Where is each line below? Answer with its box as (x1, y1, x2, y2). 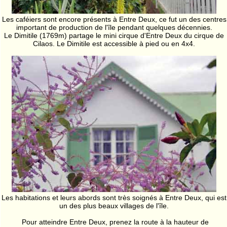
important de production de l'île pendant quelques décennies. (16, 23, 212, 31)
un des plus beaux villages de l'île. (59, 202, 169, 210)
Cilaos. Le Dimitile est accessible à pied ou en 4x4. (33, 39, 195, 48)
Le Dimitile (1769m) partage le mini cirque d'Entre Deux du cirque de (4, 31, 224, 40)
